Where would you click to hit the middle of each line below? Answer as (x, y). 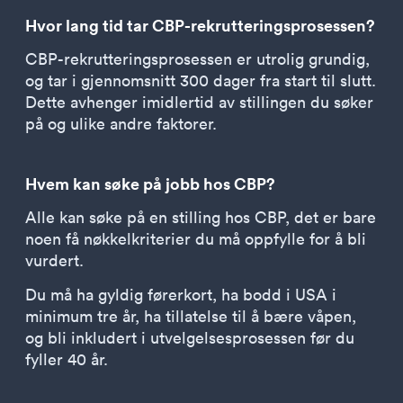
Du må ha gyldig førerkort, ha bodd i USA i (181, 295)
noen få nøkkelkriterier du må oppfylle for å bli (196, 239)
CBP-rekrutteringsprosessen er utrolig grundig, (197, 59)
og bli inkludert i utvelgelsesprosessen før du (190, 338)
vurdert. (54, 260)
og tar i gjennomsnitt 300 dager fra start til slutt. (201, 81)
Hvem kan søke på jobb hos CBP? (150, 184)
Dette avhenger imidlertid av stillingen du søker (199, 102)
